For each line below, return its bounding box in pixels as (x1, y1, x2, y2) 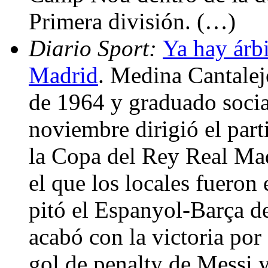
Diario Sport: (29, 35, 163, 61)
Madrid (29, 62, 98, 88)
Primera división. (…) (29, 8, 236, 34)
